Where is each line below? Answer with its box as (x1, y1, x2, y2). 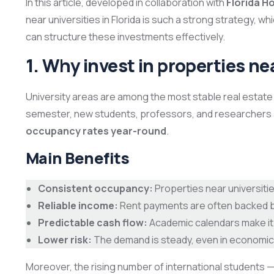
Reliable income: (38, 199, 118, 213)
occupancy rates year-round (26, 124, 166, 138)
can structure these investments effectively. (26, 30, 225, 44)
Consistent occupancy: (38, 182, 153, 196)
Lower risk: (38, 233, 92, 247)
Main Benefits (26, 147, 130, 169)
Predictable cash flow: (38, 216, 147, 230)
